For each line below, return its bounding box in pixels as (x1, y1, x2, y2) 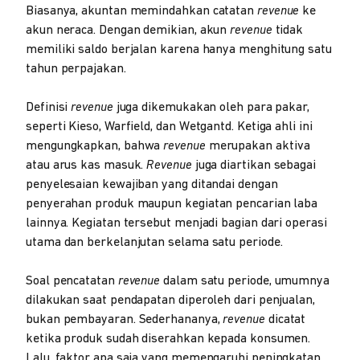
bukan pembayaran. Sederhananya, (26, 313, 223, 326)
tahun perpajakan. (26, 62, 126, 76)
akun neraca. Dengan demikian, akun (26, 23, 231, 37)
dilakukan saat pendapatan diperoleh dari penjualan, (26, 293, 315, 307)
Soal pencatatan (26, 274, 118, 288)
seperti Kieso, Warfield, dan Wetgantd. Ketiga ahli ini (26, 120, 313, 133)
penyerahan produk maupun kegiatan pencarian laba (26, 197, 318, 211)
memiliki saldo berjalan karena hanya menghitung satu (26, 43, 332, 56)
